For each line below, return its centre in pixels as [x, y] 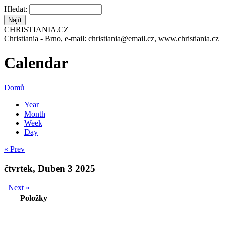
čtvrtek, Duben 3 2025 [50, 168]
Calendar [36, 63]
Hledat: [17, 9]
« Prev [14, 149]
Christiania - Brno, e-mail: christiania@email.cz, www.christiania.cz [111, 38]
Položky [34, 198]
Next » [19, 188]
